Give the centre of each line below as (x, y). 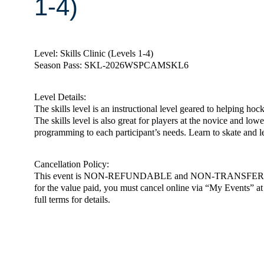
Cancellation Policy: (72, 164)
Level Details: (60, 97)
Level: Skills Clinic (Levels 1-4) (94, 53)
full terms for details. (72, 199)
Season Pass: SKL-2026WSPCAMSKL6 (111, 65)
